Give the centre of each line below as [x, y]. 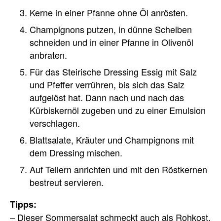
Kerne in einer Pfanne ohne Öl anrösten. [109, 13]
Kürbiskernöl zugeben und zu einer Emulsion [118, 110]
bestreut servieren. [67, 182]
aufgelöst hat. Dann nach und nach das [107, 97]
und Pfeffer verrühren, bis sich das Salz [107, 85]
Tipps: [23, 204]
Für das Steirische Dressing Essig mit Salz [113, 72]
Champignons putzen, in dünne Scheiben [111, 29]
